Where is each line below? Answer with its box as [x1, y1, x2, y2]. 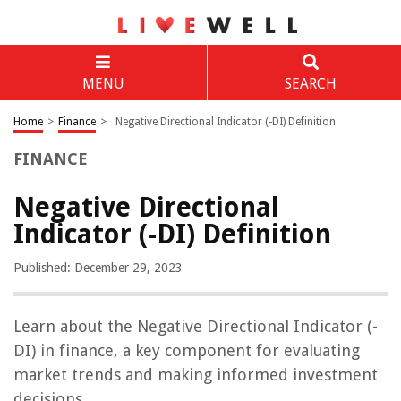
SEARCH [284, 75, 337, 92]
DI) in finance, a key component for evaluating [13, 341, 360, 360]
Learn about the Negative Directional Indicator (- [13, 317, 378, 336]
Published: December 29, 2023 [13, 260, 183, 275]
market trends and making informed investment [13, 365, 378, 384]
